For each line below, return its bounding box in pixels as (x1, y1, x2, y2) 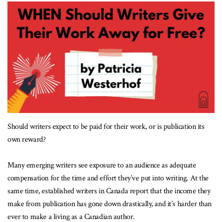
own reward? (7, 134, 46, 145)
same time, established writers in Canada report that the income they (7, 186, 211, 197)
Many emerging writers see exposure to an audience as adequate (7, 160, 196, 171)
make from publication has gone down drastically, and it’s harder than (7, 199, 212, 210)
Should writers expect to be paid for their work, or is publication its (7, 121, 205, 132)
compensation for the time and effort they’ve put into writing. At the (7, 173, 209, 184)
